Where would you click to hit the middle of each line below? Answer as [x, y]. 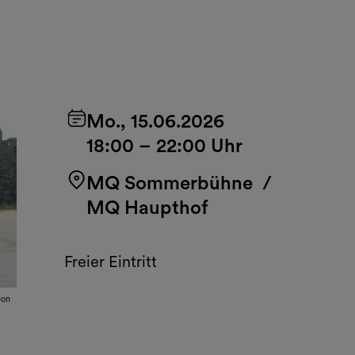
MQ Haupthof [147, 207]
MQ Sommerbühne [169, 182]
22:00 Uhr [199, 145]
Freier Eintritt [110, 261]
